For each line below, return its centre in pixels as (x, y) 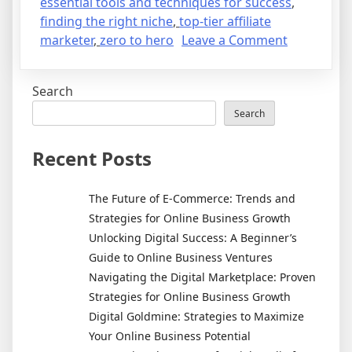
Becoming (317, 190)
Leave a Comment (235, 40)
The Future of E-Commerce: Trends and (192, 198)
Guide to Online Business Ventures (181, 257)
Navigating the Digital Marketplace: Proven (202, 277)
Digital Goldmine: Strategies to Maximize (196, 316)
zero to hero (137, 40)
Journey (310, 152)
